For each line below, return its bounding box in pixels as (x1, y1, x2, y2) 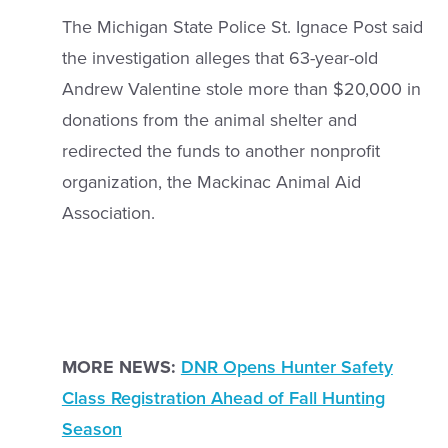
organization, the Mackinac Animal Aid (61, 170, 361, 193)
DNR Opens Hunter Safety (180, 355, 393, 378)
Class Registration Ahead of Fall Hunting (61, 386, 385, 409)
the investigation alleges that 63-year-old (61, 46, 378, 69)
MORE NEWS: (61, 355, 176, 378)
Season (61, 417, 122, 440)
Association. (61, 201, 155, 224)
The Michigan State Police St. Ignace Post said (61, 15, 423, 38)
